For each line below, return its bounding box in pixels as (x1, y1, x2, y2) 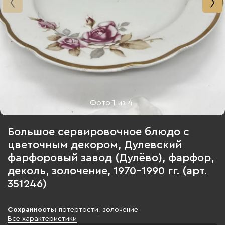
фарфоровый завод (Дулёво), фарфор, (8, 152, 214, 163)
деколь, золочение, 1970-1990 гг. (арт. (8, 165, 207, 176)
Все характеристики (8, 215, 77, 222)
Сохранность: (8, 206, 57, 213)
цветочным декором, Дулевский (8, 139, 182, 150)
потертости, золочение (57, 206, 138, 213)
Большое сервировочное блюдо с (8, 126, 189, 137)
